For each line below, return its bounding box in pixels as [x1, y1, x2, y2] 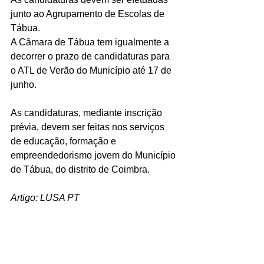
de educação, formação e [11, 136, 118, 146]
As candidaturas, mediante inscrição [11, 108, 164, 118]
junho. [11, 80, 37, 90]
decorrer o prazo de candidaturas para [11, 51, 172, 61]
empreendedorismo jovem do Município [11, 150, 178, 160]
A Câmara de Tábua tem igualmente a [11, 37, 171, 47]
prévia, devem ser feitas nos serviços [11, 122, 167, 132]
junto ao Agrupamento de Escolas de [11, 9, 167, 19]
